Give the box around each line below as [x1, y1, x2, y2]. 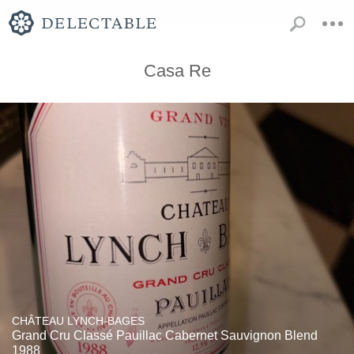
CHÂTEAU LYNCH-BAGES [12, 314, 145, 327]
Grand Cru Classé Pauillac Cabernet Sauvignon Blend [12, 329, 318, 342]
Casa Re [143, 61, 211, 81]
